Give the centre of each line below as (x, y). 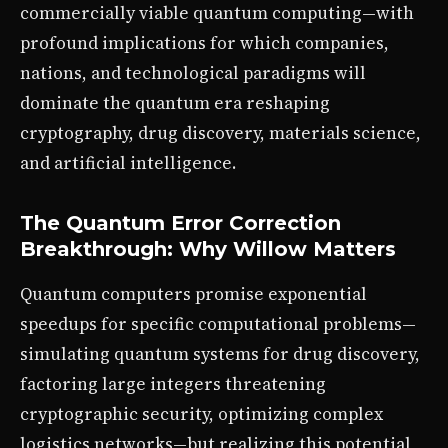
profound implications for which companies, (204, 42)
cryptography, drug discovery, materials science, (220, 132)
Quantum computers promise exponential (193, 293)
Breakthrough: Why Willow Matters (208, 248)
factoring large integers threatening (173, 383)
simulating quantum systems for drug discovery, (220, 353)
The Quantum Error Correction (180, 222)
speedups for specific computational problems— (218, 323)
